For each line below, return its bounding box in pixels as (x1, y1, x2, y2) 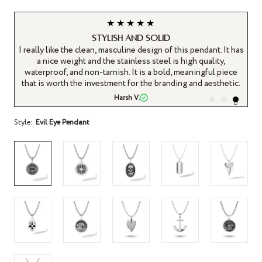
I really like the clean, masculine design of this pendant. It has (18, 43, 244, 57)
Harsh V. (114, 92, 140, 103)
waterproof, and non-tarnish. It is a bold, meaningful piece (25, 65, 237, 79)
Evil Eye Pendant (36, 116, 89, 128)
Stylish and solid (92, 33, 170, 43)
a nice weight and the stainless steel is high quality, (36, 54, 226, 68)
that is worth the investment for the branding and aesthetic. (22, 77, 240, 90)
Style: (14, 116, 33, 128)
